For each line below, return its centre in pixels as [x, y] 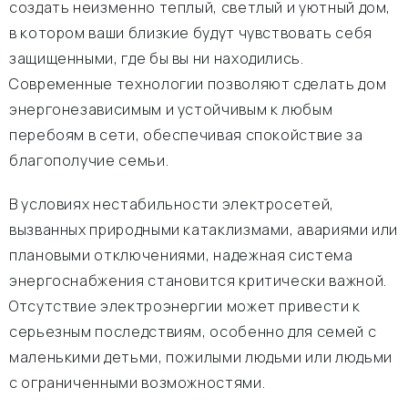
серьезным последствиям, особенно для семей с [193, 331]
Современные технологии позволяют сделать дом [198, 84]
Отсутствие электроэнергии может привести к [185, 306]
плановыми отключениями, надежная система [181, 255]
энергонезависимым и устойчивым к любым [171, 109]
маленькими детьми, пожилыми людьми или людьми [201, 357]
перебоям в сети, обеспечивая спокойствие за [186, 135]
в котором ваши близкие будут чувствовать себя [191, 33]
